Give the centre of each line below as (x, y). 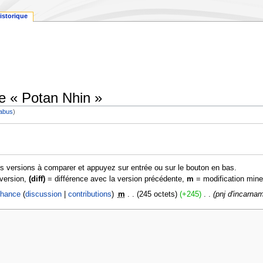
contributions (90, 194)
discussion (44, 194)
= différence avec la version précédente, (116, 179)
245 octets (157, 194)
